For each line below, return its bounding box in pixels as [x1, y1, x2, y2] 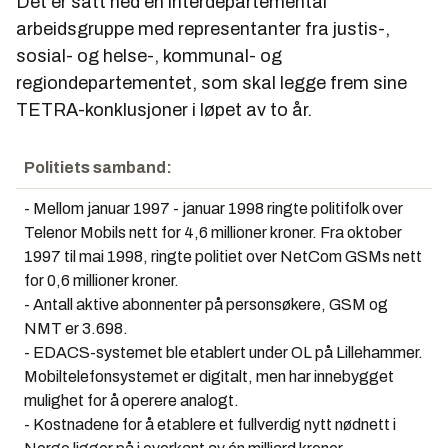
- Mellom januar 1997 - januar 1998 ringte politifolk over [24, 199, 403, 217]
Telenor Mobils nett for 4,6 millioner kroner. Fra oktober [24, 223, 402, 241]
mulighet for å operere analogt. [24, 391, 239, 409]
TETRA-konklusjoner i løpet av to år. [16, 99, 312, 120]
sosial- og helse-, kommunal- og [16, 45, 282, 66]
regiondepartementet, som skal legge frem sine [16, 72, 407, 93]
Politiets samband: [24, 158, 172, 176]
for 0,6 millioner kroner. [24, 271, 179, 289]
